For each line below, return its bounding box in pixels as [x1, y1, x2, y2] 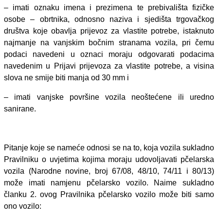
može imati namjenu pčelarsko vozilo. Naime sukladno [4, 179, 214, 187]
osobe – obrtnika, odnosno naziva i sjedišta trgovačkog [4, 15, 214, 24]
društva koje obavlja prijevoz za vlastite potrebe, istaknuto [4, 27, 214, 36]
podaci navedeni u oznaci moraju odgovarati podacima [4, 50, 214, 59]
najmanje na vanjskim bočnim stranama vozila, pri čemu [4, 38, 214, 47]
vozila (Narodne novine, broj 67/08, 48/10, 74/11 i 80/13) [4, 167, 214, 176]
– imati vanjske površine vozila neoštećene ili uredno [4, 93, 214, 102]
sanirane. [4, 105, 36, 113]
